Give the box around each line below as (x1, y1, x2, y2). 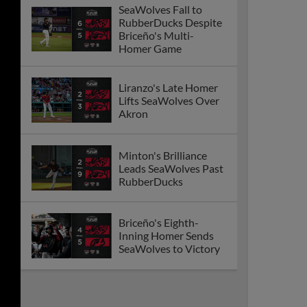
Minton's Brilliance (119, 148, 207, 162)
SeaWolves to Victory (119, 242, 220, 256)
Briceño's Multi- (119, 29, 194, 42)
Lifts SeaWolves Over (119, 93, 219, 107)
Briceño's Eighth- (119, 216, 199, 230)
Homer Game (119, 42, 182, 56)
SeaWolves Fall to (119, 3, 202, 16)
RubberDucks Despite (119, 16, 222, 29)
